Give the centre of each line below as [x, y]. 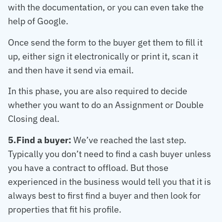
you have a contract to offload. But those [88, 167]
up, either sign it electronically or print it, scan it [103, 56]
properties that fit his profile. [65, 209]
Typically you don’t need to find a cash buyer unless [110, 154]
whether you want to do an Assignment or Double [106, 105]
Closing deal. [34, 119]
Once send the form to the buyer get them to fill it [105, 42]
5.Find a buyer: [40, 140]
